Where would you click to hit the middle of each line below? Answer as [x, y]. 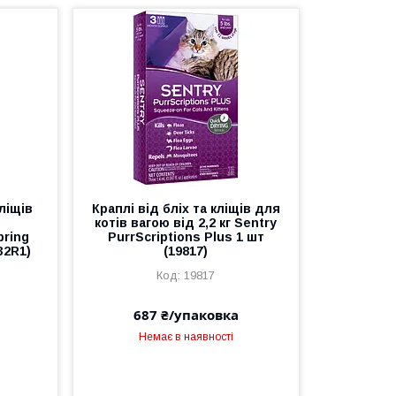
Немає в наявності [186, 336]
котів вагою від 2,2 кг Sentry [186, 222]
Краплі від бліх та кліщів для [186, 208]
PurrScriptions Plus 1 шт [186, 236]
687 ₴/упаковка [186, 314]
